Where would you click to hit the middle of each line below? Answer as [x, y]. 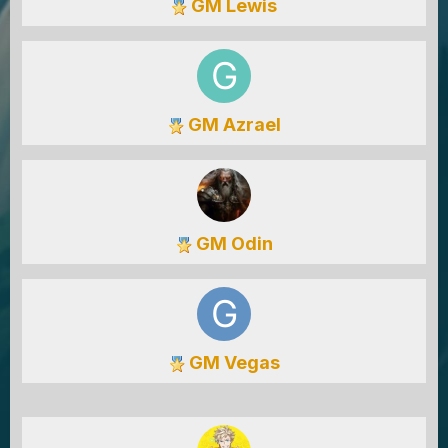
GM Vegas [232, 362]
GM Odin [232, 243]
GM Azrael [232, 124]
